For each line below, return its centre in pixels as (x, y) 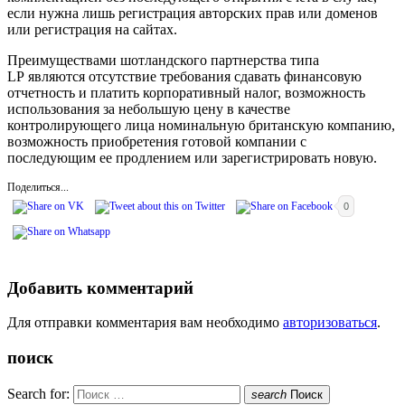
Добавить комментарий (100, 287)
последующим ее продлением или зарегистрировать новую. (192, 157)
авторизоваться (330, 323)
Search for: (38, 393)
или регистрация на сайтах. (92, 29)
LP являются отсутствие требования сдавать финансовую (184, 76)
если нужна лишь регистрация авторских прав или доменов (193, 13)
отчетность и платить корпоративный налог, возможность (186, 92)
